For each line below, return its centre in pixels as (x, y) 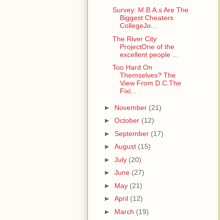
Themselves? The (148, 75)
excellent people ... (149, 54)
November (131, 107)
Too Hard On (132, 68)
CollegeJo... (138, 26)
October (128, 121)
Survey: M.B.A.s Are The (150, 10)
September (132, 133)
